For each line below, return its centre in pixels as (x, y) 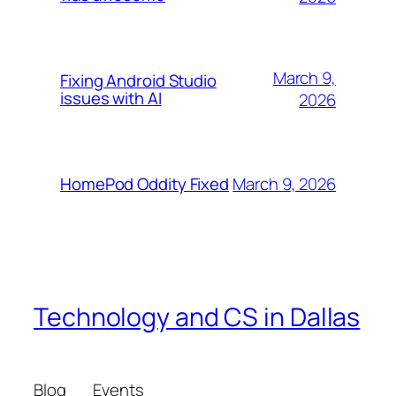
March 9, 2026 (284, 183)
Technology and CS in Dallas (197, 316)
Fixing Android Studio (138, 80)
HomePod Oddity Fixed (145, 184)
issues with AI (111, 98)
